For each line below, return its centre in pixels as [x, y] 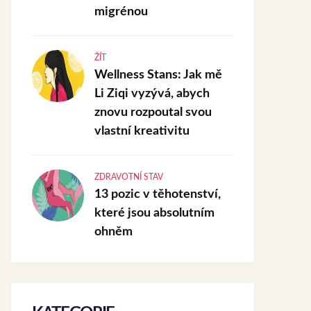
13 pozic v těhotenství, [158, 194]
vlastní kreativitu [142, 131]
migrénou [121, 12]
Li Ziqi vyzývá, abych [152, 94]
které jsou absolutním [154, 213]
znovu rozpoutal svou [153, 112]
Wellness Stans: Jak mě [158, 75]
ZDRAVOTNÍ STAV [129, 177]
